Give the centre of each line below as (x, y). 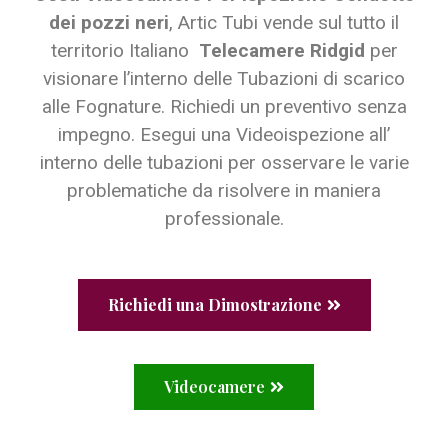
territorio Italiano (124, 51)
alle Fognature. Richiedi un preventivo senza (224, 107)
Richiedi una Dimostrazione (214, 305)
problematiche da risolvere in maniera (224, 191)
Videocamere (214, 387)
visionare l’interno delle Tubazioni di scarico (224, 79)
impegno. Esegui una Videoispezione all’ (224, 135)
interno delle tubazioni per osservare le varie (224, 163)
